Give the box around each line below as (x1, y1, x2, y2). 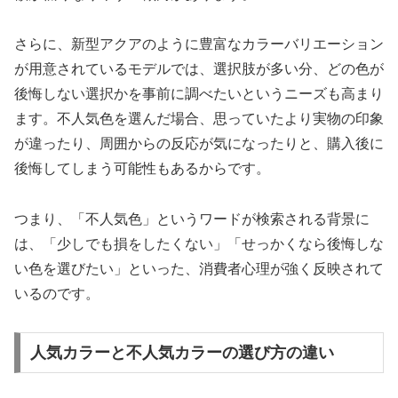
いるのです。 (14, 286, 99, 302)
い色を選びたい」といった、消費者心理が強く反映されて (14, 261, 384, 277)
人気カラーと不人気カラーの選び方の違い (29, 343, 334, 362)
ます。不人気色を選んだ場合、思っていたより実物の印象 (14, 111, 384, 127)
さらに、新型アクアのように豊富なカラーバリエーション (14, 36, 384, 52)
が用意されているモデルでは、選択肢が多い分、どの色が (14, 61, 384, 77)
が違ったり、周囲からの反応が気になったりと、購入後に (14, 136, 384, 152)
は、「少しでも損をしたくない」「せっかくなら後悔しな (14, 236, 384, 252)
